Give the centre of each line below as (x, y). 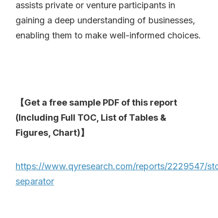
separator (35, 182)
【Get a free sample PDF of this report (96, 103)
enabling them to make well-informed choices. (108, 36)
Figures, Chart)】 (53, 133)
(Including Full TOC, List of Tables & (91, 118)
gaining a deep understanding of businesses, (105, 20)
